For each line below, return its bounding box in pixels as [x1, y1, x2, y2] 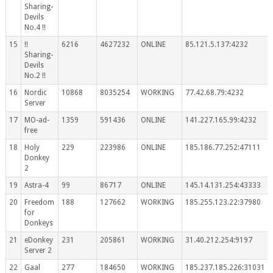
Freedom [24, 197, 54, 207]
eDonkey [24, 235, 53, 244]
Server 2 [24, 246, 52, 255]
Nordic [24, 88, 47, 97]
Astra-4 [24, 180, 49, 190]
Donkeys [24, 218, 53, 227]
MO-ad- [24, 115, 49, 124]
